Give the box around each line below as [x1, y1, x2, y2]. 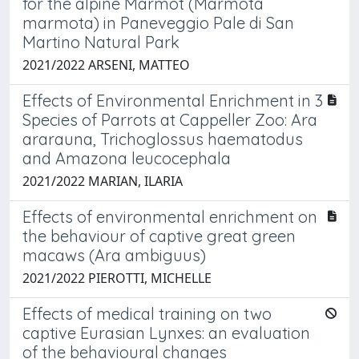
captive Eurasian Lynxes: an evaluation [22, 322, 310, 343]
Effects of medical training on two [22, 303, 272, 324]
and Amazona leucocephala [22, 147, 231, 168]
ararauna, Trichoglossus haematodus [22, 128, 303, 149]
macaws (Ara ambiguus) [22, 244, 206, 265]
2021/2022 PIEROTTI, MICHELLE [22, 268, 212, 287]
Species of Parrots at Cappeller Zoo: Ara [22, 109, 317, 130]
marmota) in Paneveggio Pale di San [22, 12, 294, 33]
